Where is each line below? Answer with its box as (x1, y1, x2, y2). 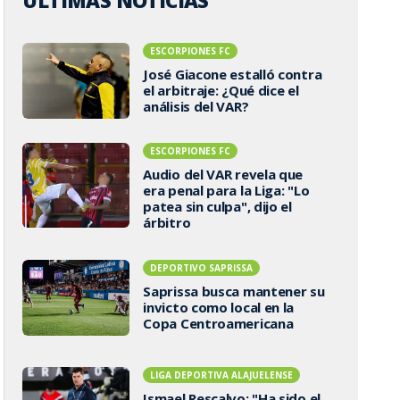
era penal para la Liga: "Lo (143, 181, 310, 199)
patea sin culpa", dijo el (143, 197, 292, 215)
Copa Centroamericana (143, 313, 294, 332)
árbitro (143, 213, 191, 231)
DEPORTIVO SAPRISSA (150, 261, 254, 274)
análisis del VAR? (143, 96, 249, 115)
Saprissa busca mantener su (143, 281, 325, 300)
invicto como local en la (143, 297, 295, 316)
